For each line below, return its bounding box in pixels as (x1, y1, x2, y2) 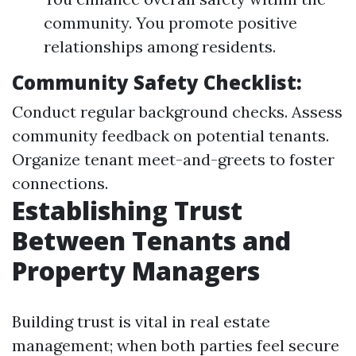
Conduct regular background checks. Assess (12, 102, 342, 122)
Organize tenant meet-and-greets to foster (12, 149, 335, 169)
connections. (12, 173, 108, 193)
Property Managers (12, 253, 260, 288)
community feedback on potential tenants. (12, 126, 329, 145)
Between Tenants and (12, 223, 291, 257)
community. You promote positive (44, 13, 297, 33)
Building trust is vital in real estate (12, 311, 270, 331)
